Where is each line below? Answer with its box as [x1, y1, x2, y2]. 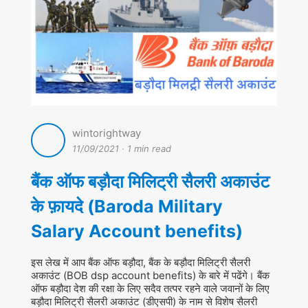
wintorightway [71, 126, 141, 140]
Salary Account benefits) [30, 220, 243, 241]
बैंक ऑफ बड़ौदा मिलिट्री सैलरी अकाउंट [30, 170, 269, 192]
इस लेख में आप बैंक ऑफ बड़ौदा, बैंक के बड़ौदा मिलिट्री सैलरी [30, 255, 250, 269]
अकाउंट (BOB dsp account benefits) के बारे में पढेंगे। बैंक [30, 268, 269, 282]
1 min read [126, 142, 171, 154]
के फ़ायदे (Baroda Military [30, 195, 223, 217]
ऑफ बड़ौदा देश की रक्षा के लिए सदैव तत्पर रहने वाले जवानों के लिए [30, 281, 269, 295]
